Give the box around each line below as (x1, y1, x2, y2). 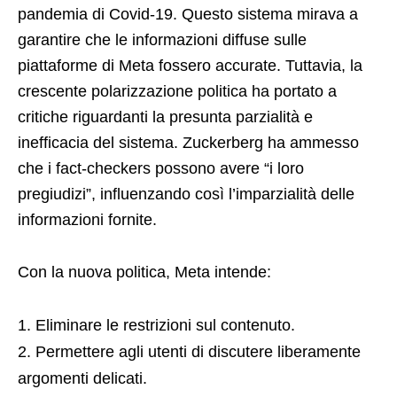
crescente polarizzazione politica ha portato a (18, 82, 337, 101)
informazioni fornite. (18, 211, 157, 230)
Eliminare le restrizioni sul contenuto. (35, 316, 295, 335)
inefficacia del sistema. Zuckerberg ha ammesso (18, 134, 359, 152)
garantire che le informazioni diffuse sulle (18, 31, 307, 50)
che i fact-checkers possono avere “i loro (18, 160, 304, 178)
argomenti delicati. (18, 370, 147, 388)
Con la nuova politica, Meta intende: (18, 263, 271, 282)
